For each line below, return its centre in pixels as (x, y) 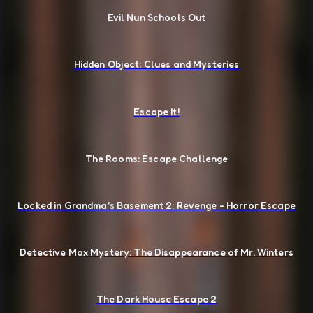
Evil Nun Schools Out (156, 17)
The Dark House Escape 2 (156, 299)
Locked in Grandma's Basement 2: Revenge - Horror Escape (156, 205)
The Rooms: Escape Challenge (156, 158)
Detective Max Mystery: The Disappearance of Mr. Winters (156, 252)
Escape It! (156, 111)
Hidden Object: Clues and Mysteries (156, 64)
